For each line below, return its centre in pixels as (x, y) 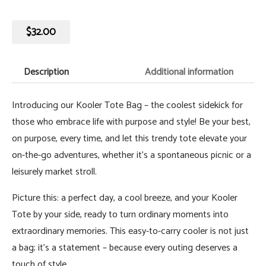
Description (46, 72)
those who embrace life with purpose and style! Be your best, (131, 122)
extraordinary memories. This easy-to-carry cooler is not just (130, 232)
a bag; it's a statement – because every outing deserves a (125, 248)
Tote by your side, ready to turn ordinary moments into (120, 215)
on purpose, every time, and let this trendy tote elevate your (129, 139)
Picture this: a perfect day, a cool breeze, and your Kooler (125, 198)
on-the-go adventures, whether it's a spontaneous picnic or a (132, 156)
